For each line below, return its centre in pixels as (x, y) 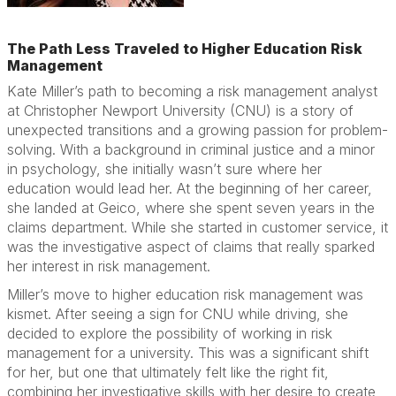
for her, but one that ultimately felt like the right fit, (168, 372)
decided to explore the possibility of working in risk (170, 333)
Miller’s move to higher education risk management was (185, 294)
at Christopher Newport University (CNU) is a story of (180, 110)
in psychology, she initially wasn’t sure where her (164, 169)
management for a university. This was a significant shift (188, 353)
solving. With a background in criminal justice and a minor (191, 149)
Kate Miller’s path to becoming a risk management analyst (192, 91)
